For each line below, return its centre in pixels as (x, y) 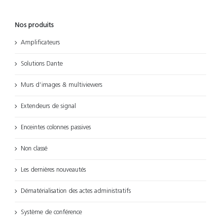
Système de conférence (51, 213)
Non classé (34, 149)
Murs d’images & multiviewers (61, 85)
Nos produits (34, 26)
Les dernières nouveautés (53, 170)
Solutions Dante (42, 64)
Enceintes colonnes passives (56, 128)
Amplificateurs (40, 43)
